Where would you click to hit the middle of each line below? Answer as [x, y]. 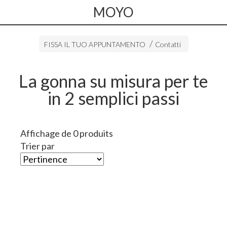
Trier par [37, 146]
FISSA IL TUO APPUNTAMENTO [95, 44]
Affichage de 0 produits [67, 133]
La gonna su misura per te [113, 81]
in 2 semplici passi [113, 98]
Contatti [168, 44]
